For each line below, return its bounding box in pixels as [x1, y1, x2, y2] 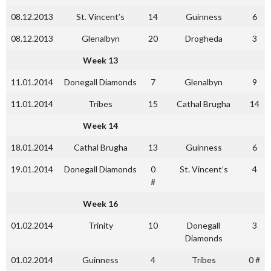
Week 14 [83, 120, 118, 131]
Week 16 [83, 198, 118, 209]
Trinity [88, 220, 113, 230]
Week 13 [83, 55, 118, 65]
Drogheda [184, 33, 223, 44]
